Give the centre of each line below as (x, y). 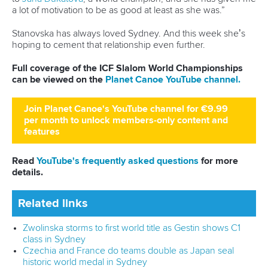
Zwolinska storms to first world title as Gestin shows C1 (131, 228)
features (42, 132)
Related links (53, 204)
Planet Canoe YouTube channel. (173, 80)
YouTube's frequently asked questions (119, 161)
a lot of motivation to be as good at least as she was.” (118, 10)
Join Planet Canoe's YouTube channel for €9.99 (126, 109)
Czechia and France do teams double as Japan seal (128, 251)
